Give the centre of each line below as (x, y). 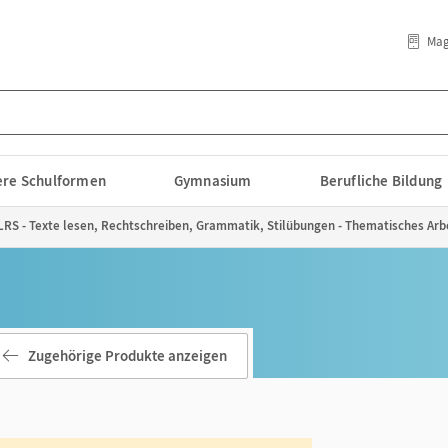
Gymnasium (212, 180)
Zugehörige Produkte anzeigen (127, 355)
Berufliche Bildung (381, 180)
